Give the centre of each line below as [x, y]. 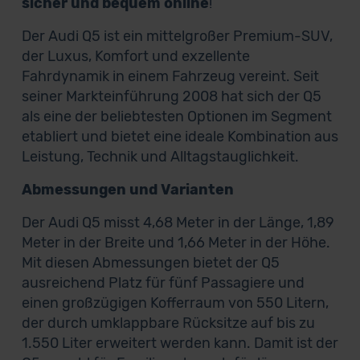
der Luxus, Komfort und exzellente [135, 56]
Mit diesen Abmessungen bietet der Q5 [150, 263]
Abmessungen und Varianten [127, 190]
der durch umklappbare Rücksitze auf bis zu [168, 323]
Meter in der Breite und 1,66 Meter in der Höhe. [176, 243]
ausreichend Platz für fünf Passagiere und [163, 283]
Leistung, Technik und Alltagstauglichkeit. [160, 157]
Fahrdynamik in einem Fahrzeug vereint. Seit [170, 76]
